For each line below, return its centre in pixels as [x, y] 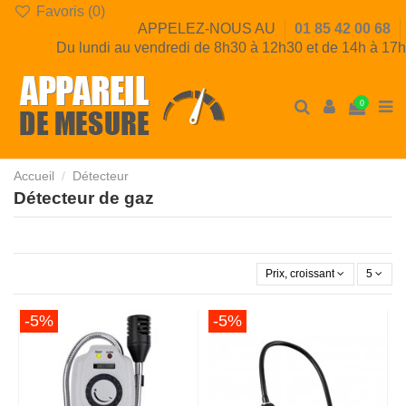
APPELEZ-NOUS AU [208, 29]
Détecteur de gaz [84, 198]
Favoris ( [62, 11]
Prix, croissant [300, 274]
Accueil [34, 176]
